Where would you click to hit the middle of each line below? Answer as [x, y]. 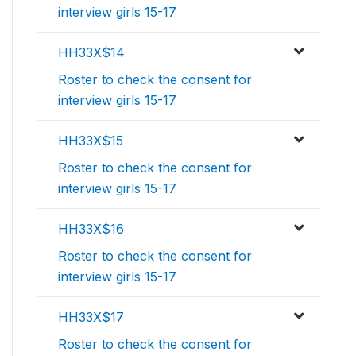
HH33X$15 [91, 141]
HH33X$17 [91, 317]
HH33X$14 [91, 53]
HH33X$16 [91, 229]
